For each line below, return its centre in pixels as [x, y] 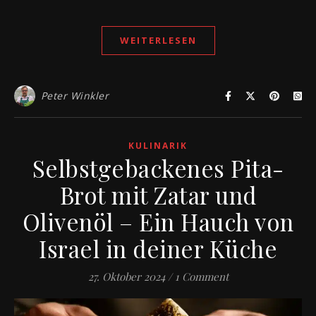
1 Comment [201, 277]
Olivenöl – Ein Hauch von [158, 222]
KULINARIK [158, 146]
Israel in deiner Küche [158, 249]
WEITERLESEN [158, 41]
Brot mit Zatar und [158, 195]
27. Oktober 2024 [126, 277]
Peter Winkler [74, 96]
